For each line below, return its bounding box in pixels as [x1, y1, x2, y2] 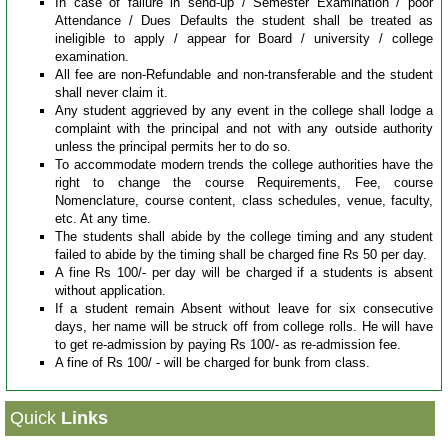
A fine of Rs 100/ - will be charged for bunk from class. [55, 355, 370, 370]
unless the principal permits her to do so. [55, 139, 291, 154]
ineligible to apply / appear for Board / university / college [55, 31, 433, 46]
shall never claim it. [55, 85, 168, 100]
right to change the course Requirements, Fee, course [55, 175, 433, 190]
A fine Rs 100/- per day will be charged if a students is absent [55, 265, 433, 280]
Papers [10, 10, 57, 28]
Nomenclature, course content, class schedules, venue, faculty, [55, 193, 433, 208]
